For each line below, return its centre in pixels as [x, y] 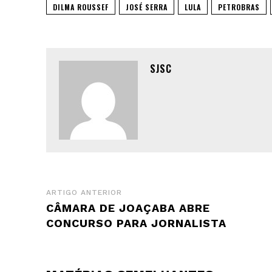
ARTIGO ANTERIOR [84, 192]
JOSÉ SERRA [147, 7]
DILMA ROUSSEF [81, 7]
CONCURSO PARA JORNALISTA [136, 223]
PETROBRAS [239, 7]
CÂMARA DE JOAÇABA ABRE [128, 208]
